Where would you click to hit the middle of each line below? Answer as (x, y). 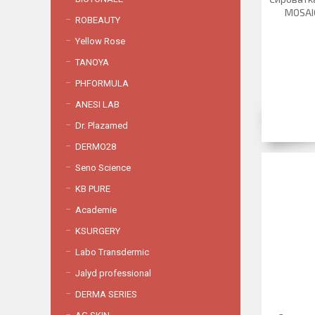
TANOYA (92, 62)
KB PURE (93, 189)
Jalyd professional (113, 273)
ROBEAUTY (98, 20)
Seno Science (103, 168)
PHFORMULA (102, 83)
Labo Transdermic (112, 252)
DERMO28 (96, 147)
